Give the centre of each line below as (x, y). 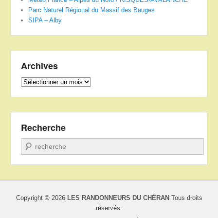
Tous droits (186, 198)
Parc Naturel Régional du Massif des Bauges (92, 10)
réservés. (109, 208)
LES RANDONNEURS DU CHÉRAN (118, 198)
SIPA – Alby (45, 20)
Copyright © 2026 (41, 198)
